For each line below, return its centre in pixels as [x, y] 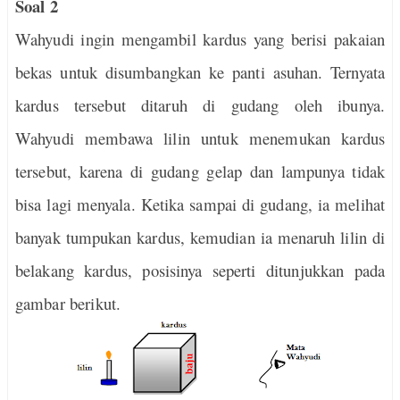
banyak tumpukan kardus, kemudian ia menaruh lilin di [200, 237]
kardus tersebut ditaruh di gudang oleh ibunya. [200, 105]
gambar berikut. [68, 303]
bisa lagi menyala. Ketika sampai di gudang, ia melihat [200, 204]
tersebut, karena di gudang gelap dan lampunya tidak [200, 171]
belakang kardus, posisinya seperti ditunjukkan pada [200, 270]
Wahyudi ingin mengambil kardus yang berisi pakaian [200, 39]
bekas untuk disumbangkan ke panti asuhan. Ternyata [200, 72]
